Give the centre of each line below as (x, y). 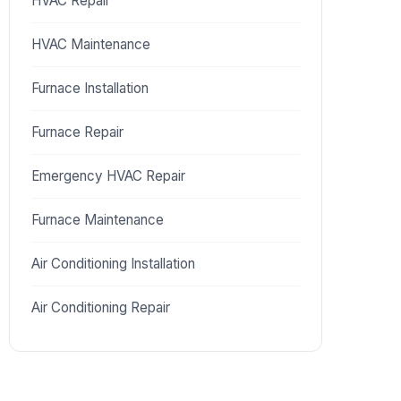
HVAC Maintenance (91, 44)
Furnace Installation (90, 88)
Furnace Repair (77, 132)
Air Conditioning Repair (101, 307)
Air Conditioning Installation (113, 264)
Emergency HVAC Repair (108, 176)
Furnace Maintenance (98, 220)
